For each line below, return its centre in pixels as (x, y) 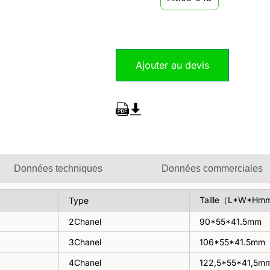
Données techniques (58, 169)
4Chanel (85, 263)
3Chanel (85, 242)
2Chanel (85, 222)
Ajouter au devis (172, 65)
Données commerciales (212, 169)
